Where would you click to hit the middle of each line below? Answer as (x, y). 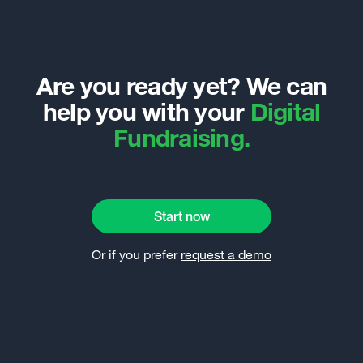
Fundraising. (181, 137)
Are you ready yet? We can (181, 85)
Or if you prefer (136, 254)
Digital (285, 111)
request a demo (226, 254)
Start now (181, 216)
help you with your (146, 111)
